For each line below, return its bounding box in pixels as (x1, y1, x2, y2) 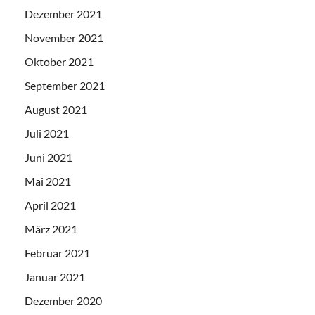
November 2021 (25, 31, 103, 44)
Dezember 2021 (25, 7, 102, 20)
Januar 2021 (25, 270, 85, 283)
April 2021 (25, 198, 76, 212)
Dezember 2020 (25, 294, 102, 307)
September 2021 (25, 79, 105, 92)
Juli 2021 (25, 127, 69, 140)
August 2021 (25, 103, 87, 116)
